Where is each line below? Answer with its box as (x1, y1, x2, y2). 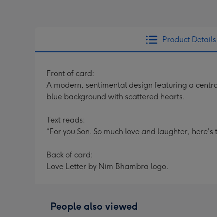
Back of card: (46, 150, 93, 159)
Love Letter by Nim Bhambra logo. (46, 162, 169, 171)
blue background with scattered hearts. (46, 92, 185, 101)
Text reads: (46, 115, 85, 124)
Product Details (162, 35, 216, 44)
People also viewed (50, 201, 138, 212)
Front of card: (46, 69, 94, 78)
